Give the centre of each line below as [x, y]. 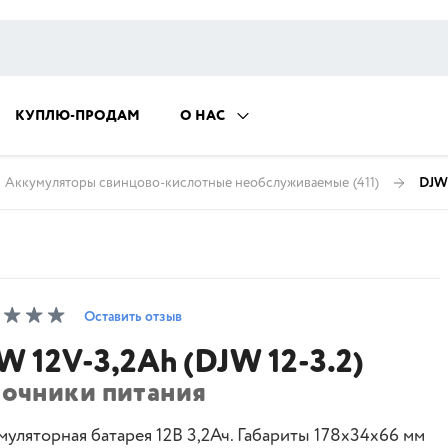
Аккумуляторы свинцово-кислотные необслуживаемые [177, 182]
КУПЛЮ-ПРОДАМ [77, 116]
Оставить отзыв [133, 317]
